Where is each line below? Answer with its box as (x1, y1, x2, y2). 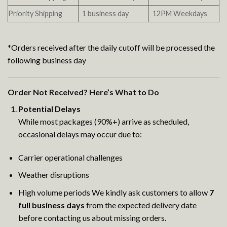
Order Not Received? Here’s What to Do (8, 87, 159, 97)
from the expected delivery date (84, 200, 197, 210)
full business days (18, 200, 85, 210)
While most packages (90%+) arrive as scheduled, (18, 116, 189, 126)
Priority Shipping (8, 9, 62, 18)
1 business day (82, 9, 129, 18)
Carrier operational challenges (18, 152, 123, 162)
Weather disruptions (18, 170, 89, 180)
